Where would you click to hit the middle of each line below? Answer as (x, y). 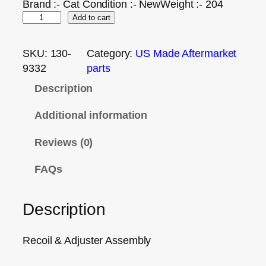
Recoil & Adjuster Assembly (87, 240)
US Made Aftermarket (186, 53)
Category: (111, 53)
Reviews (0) (64, 142)
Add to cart (91, 17)
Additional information (91, 115)
